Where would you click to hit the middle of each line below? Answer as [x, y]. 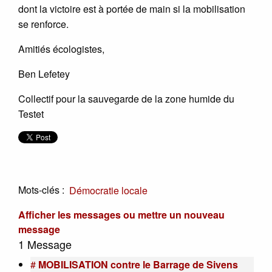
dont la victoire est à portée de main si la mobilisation [132, 8]
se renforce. [43, 24]
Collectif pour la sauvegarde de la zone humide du [126, 98]
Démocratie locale [108, 190]
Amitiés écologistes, [61, 49]
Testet [31, 114]
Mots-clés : [41, 189]
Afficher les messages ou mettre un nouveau [121, 215]
